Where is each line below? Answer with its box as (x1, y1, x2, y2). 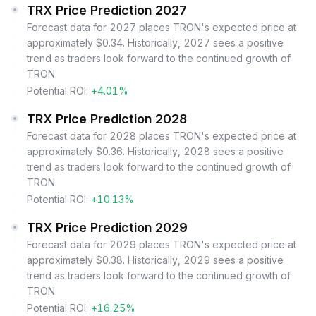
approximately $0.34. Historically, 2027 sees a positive (27, 37, 284, 49)
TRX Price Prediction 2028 (27, 111, 187, 126)
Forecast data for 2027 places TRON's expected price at (27, 21, 296, 33)
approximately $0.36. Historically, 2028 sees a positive (27, 145, 284, 157)
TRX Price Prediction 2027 (27, 3, 187, 18)
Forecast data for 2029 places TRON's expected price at (27, 238, 296, 250)
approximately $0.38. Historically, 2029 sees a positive (27, 254, 284, 266)
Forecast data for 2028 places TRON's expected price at (27, 130, 296, 142)
